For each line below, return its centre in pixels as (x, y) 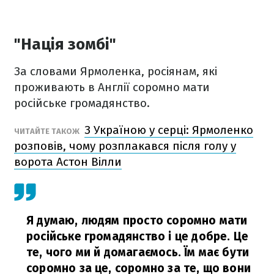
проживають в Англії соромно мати (112, 87)
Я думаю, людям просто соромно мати (137, 220)
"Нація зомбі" (65, 44)
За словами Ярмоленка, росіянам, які (116, 71)
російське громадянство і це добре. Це (138, 236)
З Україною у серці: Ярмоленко (169, 130)
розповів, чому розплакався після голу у (125, 146)
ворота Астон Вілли (68, 162)
